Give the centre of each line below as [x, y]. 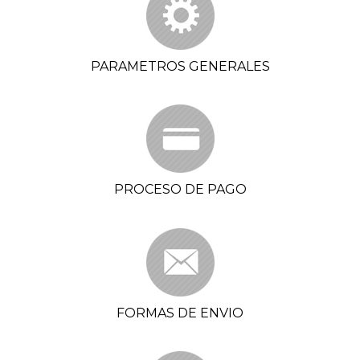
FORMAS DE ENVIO [180, 313]
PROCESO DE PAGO [180, 190]
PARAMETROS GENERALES [180, 66]
